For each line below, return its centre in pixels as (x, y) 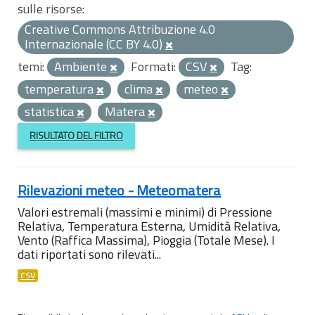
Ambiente (82, 66)
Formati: (153, 66)
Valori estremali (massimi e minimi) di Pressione (145, 212)
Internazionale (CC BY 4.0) (95, 44)
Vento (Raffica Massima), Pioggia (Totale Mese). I (146, 240)
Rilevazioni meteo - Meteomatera (120, 190)
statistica (51, 111)
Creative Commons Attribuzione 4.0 (120, 29)
